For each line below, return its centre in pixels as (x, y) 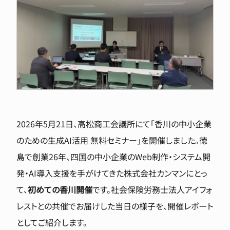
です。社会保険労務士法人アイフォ (152, 189)
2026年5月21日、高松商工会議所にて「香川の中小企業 (114, 123)
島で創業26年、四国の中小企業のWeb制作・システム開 (113, 156)
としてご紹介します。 (52, 222)
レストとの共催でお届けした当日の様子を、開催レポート (115, 206)
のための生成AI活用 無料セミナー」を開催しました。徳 (112, 140)
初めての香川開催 (60, 189)
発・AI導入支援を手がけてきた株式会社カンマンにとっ (112, 173)
